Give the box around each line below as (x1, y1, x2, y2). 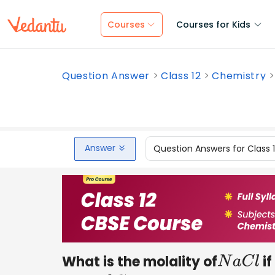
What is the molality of (62, 252, 217, 271)
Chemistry (212, 69, 266, 83)
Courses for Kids (176, 18, 250, 31)
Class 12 (161, 69, 201, 83)
